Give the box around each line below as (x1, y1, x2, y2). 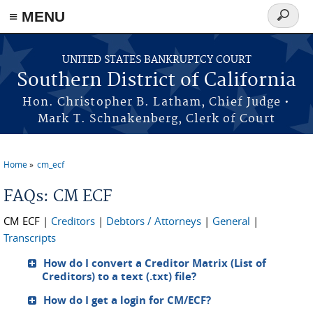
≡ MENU (9, 8, 65, 24)
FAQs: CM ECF (3, 187, 112, 206)
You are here (3, 167, 82, 183)
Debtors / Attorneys (106, 214, 201, 228)
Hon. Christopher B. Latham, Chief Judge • (22, 95, 291, 109)
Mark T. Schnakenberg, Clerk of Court (38, 112, 275, 126)
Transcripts (3, 231, 56, 245)
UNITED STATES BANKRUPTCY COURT (61, 54, 252, 66)
